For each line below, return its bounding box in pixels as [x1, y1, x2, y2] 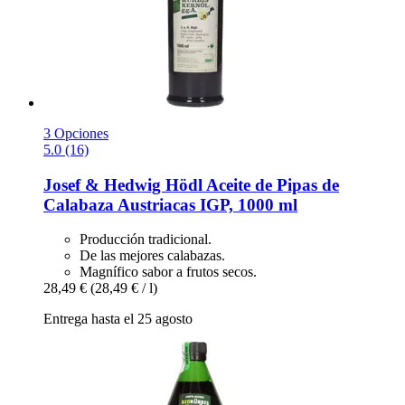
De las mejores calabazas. [80, 248, 225, 264]
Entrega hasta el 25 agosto [43, 311, 193, 327]
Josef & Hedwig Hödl [43, 174, 202, 194]
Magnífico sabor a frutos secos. [80, 264, 257, 280]
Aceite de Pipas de [202, 174, 339, 194]
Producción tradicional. [80, 231, 212, 248]
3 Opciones [43, 125, 108, 141]
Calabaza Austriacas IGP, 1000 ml [43, 194, 297, 214]
